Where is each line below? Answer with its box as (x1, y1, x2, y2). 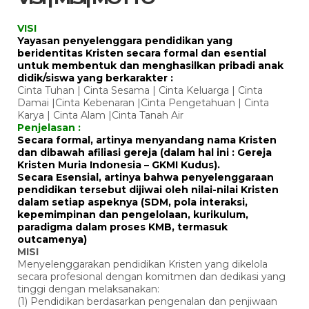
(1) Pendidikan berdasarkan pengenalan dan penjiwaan (17, 295, 277, 308)
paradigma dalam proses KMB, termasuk (17, 220, 228, 233)
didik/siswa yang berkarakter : (17, 71, 173, 84)
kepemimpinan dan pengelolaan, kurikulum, (17, 208, 248, 221)
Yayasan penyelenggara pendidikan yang (17, 34, 232, 47)
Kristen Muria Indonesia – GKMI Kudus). (17, 158, 220, 171)
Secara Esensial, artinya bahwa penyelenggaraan (17, 170, 274, 183)
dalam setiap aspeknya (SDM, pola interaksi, (17, 195, 248, 208)
